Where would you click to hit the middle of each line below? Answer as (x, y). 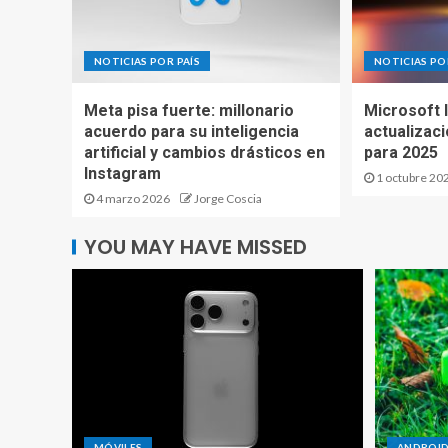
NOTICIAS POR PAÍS (147, 60)
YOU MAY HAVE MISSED (195, 246)
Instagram (122, 173)
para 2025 (400, 152)
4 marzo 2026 (132, 198)
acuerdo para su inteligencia (191, 131)
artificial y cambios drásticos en (204, 152)
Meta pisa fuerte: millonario (189, 110)
